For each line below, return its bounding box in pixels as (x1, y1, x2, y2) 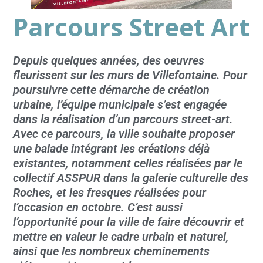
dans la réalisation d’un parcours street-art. (13, 113, 234, 127)
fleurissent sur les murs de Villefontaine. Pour (13, 69, 248, 83)
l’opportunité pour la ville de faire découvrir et (13, 215, 245, 230)
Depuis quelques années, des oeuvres (13, 54, 205, 68)
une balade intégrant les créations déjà (13, 142, 210, 156)
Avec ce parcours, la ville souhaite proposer (13, 127, 235, 141)
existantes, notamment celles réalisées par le (13, 157, 243, 171)
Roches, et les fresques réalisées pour (13, 186, 207, 200)
